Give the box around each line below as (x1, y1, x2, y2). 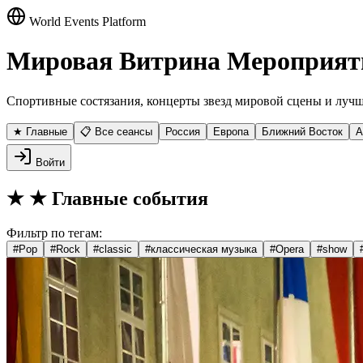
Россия (165, 125, 200, 138)
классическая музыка (151, 242, 257, 255)
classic (99, 242, 132, 255)
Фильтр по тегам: (6, 225, 102, 240)
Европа (213, 125, 249, 138)
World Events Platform (26, 15, 146, 28)
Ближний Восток (262, 125, 343, 138)
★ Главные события (29, 187, 208, 209)
